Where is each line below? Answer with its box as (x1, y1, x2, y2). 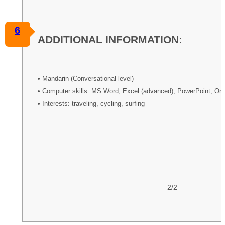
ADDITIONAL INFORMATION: (37, 33, 182, 45)
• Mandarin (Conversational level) (37, 75, 134, 82)
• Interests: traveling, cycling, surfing (37, 100, 145, 107)
